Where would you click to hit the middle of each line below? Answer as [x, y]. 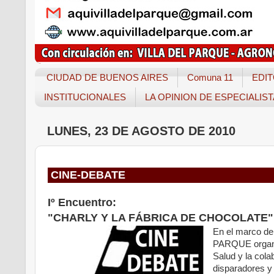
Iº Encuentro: [83, 203]
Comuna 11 [210, 78]
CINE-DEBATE [87, 175]
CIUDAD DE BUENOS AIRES [107, 78]
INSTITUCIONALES [85, 97]
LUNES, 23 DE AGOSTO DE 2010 [141, 131]
